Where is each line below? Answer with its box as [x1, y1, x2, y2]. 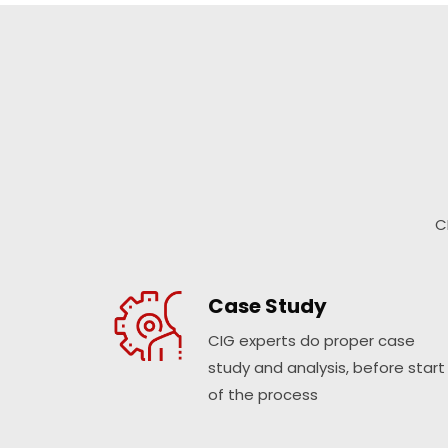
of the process [208, 384, 319, 406]
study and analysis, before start [208, 357, 446, 379]
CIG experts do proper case [208, 330, 416, 352]
